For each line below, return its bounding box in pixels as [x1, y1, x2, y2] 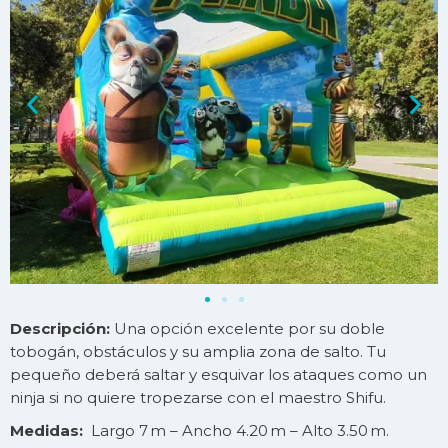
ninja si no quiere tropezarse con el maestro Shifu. [10, 387, 386, 407]
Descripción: [10, 318, 110, 338]
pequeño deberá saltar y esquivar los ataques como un [10, 364, 427, 384]
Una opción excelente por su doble [110, 318, 385, 338]
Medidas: [10, 420, 83, 440]
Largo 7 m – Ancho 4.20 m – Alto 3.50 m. [83, 420, 389, 440]
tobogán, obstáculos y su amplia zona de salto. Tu [10, 341, 386, 361]
